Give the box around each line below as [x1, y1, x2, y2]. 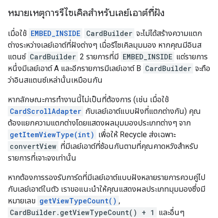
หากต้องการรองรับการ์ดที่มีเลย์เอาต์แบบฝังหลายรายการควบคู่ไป [8, 173, 205, 182]
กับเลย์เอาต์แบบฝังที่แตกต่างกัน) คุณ [83, 107, 201, 116]
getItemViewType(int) [10, 130, 94, 139]
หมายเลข [8, 196, 37, 205]
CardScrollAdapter [10, 107, 81, 116]
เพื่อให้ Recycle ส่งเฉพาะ [96, 130, 176, 139]
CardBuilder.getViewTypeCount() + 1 [10, 208, 155, 217]
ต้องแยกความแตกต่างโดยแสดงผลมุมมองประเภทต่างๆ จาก [8, 118, 191, 127]
